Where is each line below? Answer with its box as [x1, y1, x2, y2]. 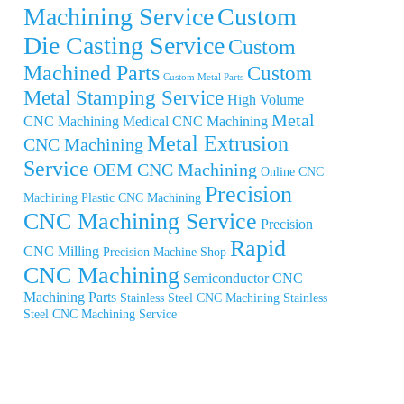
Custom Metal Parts [163, 71, 243, 82]
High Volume [227, 91, 304, 107]
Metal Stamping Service [23, 85, 224, 109]
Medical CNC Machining [123, 113, 268, 129]
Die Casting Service [23, 31, 225, 60]
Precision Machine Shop [103, 244, 226, 259]
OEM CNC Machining [93, 159, 257, 179]
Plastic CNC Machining [81, 190, 201, 205]
